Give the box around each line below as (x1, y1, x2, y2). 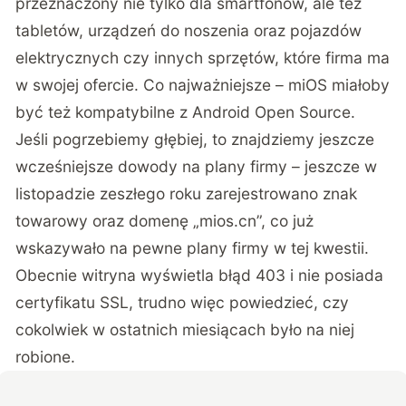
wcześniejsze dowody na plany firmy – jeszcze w (15, 156, 378, 176)
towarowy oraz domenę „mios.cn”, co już (15, 210, 314, 230)
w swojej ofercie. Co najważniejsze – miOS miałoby (15, 74, 391, 94)
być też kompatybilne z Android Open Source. (15, 101, 356, 121)
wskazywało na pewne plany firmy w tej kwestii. (15, 237, 370, 257)
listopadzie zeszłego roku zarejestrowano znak (15, 183, 358, 203)
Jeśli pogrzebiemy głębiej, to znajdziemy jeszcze (15, 129, 375, 149)
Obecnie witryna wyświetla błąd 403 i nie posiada (15, 265, 384, 285)
